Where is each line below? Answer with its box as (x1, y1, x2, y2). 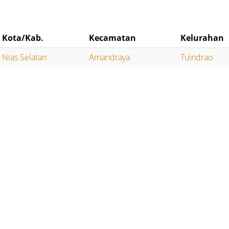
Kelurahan (180, 32, 224, 44)
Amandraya (89, 52, 130, 63)
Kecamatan (89, 32, 136, 44)
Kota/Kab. (2, 32, 44, 44)
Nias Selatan (2, 52, 47, 63)
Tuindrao (180, 52, 213, 63)
